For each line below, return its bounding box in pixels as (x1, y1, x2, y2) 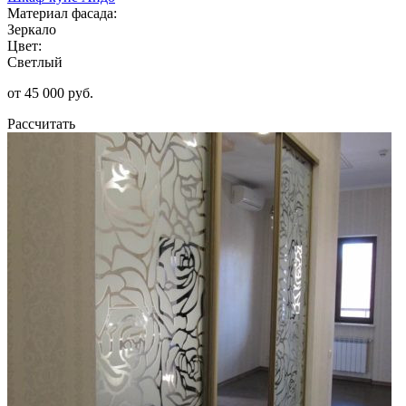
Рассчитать (7, 115, 75, 131)
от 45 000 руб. (7, 84, 93, 101)
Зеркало (7, 21, 56, 37)
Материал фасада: (7, 5, 117, 21)
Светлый (7, 53, 63, 70)
